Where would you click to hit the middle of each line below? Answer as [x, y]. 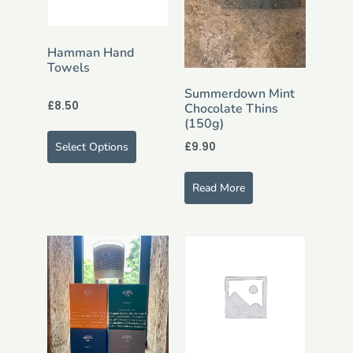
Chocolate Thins [231, 108]
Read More [219, 188]
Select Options [92, 147]
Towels [69, 68]
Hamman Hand [91, 53]
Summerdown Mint [240, 93]
